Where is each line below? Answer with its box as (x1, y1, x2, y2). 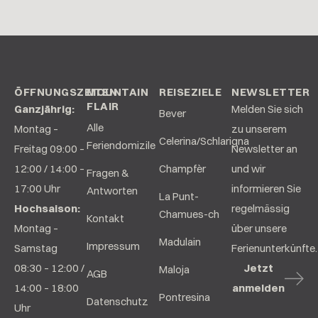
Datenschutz (87, 294, 148, 308)
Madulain (159, 234, 201, 248)
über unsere (231, 221, 287, 235)
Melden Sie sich (231, 102, 303, 116)
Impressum (87, 238, 140, 253)
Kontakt (87, 211, 124, 225)
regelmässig (231, 201, 290, 215)
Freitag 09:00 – (14, 141, 84, 155)
